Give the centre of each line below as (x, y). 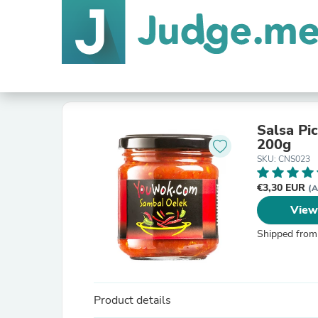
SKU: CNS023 (284, 159)
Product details (132, 300)
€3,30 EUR (283, 188)
